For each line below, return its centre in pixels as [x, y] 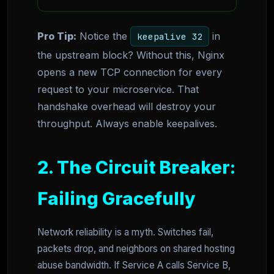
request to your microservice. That [118, 90]
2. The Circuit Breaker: [136, 168]
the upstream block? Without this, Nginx [131, 55]
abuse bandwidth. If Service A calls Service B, [134, 265]
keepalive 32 [170, 37]
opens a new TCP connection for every [130, 72]
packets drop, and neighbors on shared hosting [136, 249]
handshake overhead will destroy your [127, 107]
